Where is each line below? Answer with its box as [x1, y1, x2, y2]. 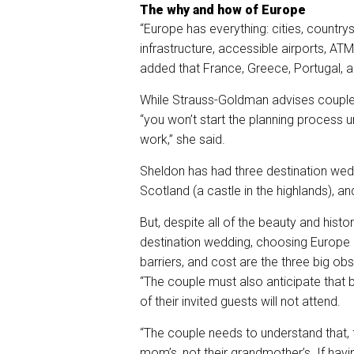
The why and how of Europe [140, 2, 306, 17]
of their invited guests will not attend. [140, 293, 341, 309]
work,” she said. [140, 131, 225, 147]
